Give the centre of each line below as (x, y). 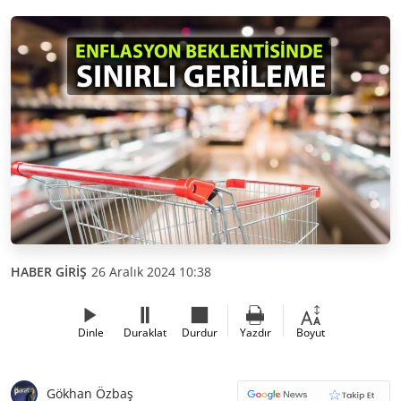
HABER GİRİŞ (49, 271)
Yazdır (255, 332)
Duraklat (145, 332)
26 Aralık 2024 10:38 (151, 271)
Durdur (200, 332)
